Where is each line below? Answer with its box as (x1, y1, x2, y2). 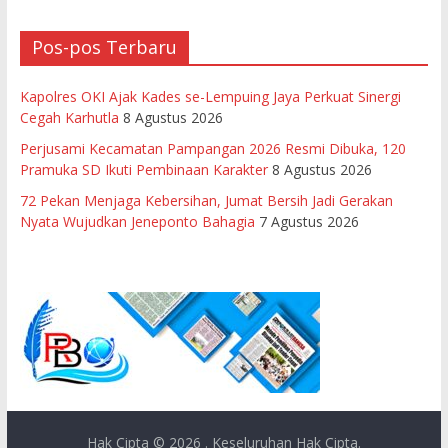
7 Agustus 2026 (258, 211, 359, 231)
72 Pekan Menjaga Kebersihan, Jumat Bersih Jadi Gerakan (19, 190, 393, 210)
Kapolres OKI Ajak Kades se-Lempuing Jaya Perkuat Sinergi (19, 86, 401, 106)
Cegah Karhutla (19, 107, 119, 127)
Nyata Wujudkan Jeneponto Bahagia (19, 211, 255, 231)
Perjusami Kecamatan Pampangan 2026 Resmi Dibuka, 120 (19, 138, 406, 158)
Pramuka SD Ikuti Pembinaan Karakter (19, 159, 268, 179)
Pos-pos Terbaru (31, 34, 177, 59)
